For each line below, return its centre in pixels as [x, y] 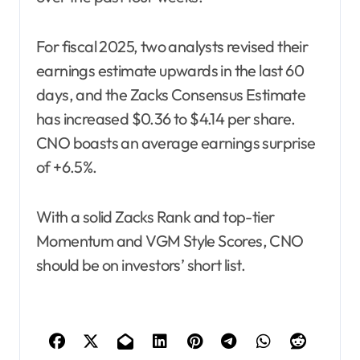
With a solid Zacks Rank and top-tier [155, 216]
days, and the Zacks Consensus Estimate [171, 94]
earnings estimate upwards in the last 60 [170, 70]
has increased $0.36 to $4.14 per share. [166, 118]
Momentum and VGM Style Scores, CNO [170, 240]
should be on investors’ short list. [141, 264]
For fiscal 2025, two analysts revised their [172, 46]
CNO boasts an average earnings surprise [176, 142]
